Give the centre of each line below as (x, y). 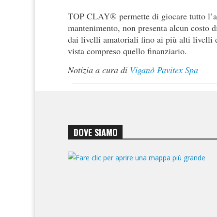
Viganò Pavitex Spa (164, 70)
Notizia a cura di (99, 70)
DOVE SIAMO (96, 132)
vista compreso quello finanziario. (127, 51)
